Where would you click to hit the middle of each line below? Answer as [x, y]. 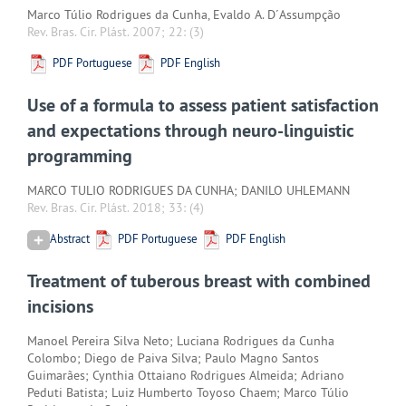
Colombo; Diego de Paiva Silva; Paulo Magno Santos [173, 358]
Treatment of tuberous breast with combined [199, 281]
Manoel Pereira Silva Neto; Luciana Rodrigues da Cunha [181, 341]
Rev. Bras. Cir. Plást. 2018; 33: [108, 207]
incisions [60, 307]
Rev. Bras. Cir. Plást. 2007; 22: [108, 31]
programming [80, 155]
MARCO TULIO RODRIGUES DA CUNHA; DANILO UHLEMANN [188, 190]
